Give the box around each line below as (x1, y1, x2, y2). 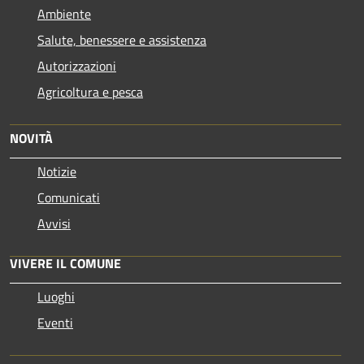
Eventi (37, 312, 73, 332)
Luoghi (37, 286, 75, 306)
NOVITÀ (10, 128, 53, 148)
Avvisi (37, 213, 71, 233)
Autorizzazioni (37, 55, 116, 76)
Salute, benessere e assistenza (37, 29, 206, 50)
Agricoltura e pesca (37, 81, 143, 102)
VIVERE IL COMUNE (10, 253, 121, 273)
